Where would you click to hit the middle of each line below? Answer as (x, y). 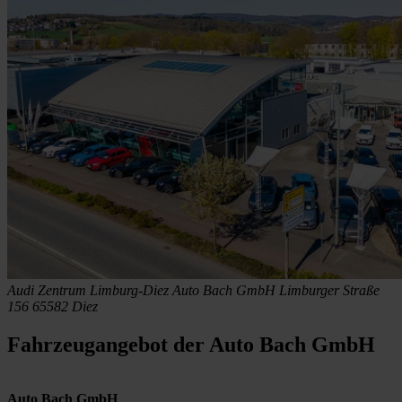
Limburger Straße (329, 291)
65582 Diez (65, 307)
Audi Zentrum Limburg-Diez (88, 291)
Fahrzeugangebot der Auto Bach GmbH (191, 345)
